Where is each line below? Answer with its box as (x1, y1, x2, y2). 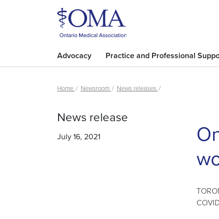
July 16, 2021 (57, 131, 100, 142)
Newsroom (81, 84, 111, 92)
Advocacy (57, 50, 91, 61)
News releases (117, 84, 158, 92)
